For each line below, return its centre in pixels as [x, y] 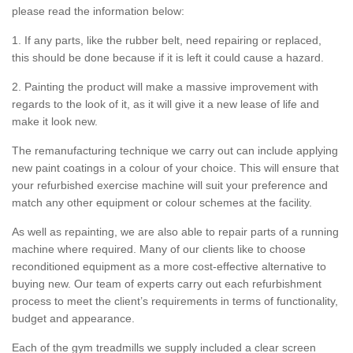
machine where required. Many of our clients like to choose [159, 249]
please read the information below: [98, 11]
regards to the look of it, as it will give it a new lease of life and [165, 104]
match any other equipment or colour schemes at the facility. [162, 203]
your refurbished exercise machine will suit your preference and [170, 186]
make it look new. [55, 122]
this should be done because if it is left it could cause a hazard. [168, 58]
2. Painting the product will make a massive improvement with [165, 87]
